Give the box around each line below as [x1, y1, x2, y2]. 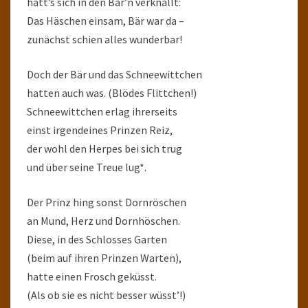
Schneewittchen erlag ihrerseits [27, 104, 177, 118]
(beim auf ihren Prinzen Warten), [27, 251, 181, 265]
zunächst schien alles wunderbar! [27, 32, 182, 46]
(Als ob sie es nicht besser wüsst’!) [27, 288, 186, 302]
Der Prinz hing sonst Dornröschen [27, 195, 186, 209]
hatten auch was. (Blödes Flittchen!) [27, 86, 197, 100]
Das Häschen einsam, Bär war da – [27, 14, 184, 27]
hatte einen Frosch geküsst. [27, 269, 157, 283]
